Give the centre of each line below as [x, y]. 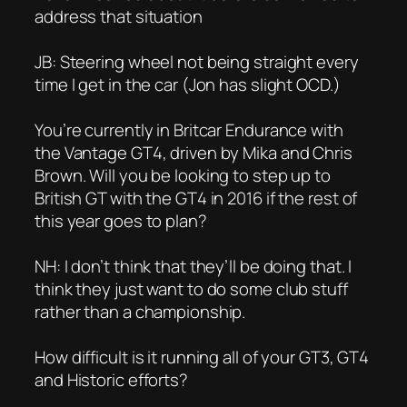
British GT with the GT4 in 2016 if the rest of [196, 198]
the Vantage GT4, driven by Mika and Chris [194, 152]
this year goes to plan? [121, 220]
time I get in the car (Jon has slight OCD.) [188, 84]
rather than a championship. [140, 311]
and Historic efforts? [111, 379]
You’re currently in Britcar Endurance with [189, 129]
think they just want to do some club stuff [191, 288]
